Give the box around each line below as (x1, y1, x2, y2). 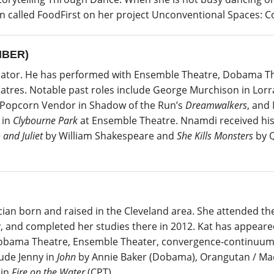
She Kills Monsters (177, 128, 253, 143)
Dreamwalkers (185, 98, 247, 112)
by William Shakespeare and (43, 128, 177, 143)
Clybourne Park (13, 113, 78, 127)
